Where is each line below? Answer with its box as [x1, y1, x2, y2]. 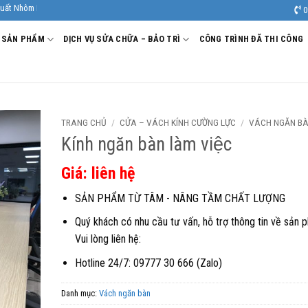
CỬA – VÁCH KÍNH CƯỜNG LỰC [119, 117, 236, 128]
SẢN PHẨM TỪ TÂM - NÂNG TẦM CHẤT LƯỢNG [75, 191, 286, 205]
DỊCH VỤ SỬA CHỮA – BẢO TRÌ [63, 34, 181, 44]
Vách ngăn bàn [98, 287, 151, 298]
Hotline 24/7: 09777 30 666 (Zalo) [75, 256, 223, 269]
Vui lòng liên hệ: [75, 232, 142, 246]
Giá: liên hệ [60, 163, 135, 183]
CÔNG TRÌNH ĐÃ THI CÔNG [199, 34, 304, 44]
